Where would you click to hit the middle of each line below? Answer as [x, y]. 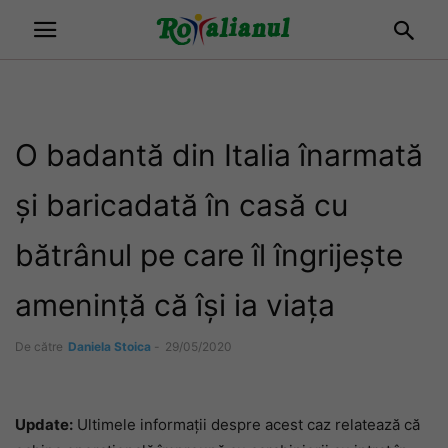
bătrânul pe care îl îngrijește [209, 255]
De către [39, 346]
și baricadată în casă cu [181, 205]
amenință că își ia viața [175, 305]
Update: [44, 424]
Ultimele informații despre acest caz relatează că [246, 424]
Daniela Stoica [109, 346]
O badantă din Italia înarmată [219, 155]
